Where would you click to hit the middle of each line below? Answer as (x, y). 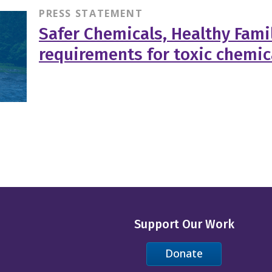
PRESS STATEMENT (91, 13)
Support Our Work (184, 224)
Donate (184, 253)
